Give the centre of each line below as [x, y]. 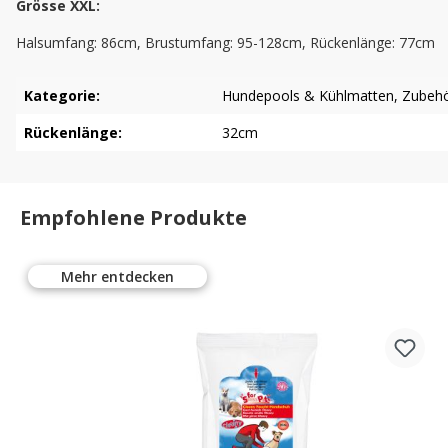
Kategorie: [62, 96]
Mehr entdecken [117, 277]
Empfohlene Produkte [133, 218]
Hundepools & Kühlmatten [308, 96]
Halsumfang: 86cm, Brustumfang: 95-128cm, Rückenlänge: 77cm [225, 43]
